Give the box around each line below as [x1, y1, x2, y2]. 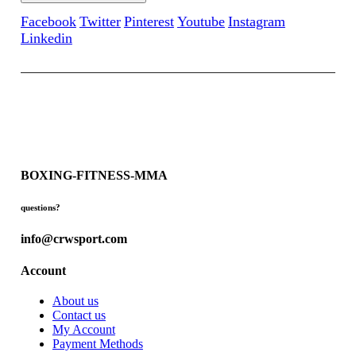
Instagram [227, 14, 285, 30]
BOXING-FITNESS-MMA [20, 168, 168, 183]
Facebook [20, 14, 76, 30]
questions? [20, 203, 60, 213]
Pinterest [123, 14, 174, 30]
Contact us [52, 308, 106, 322]
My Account [52, 322, 115, 336]
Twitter [79, 14, 121, 30]
